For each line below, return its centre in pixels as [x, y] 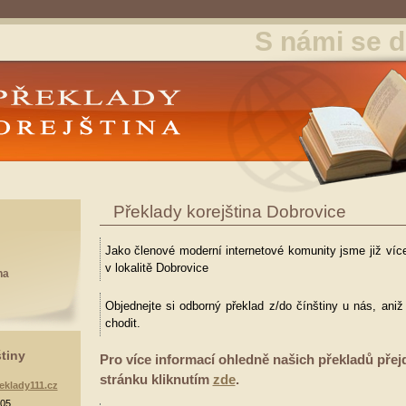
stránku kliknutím [156, 379]
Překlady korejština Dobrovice [229, 212]
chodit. [122, 323]
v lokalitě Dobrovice [156, 268]
